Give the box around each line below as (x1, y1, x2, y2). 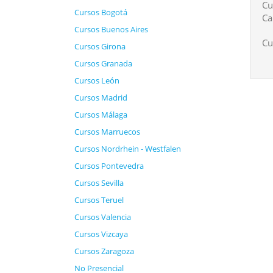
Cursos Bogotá (74, 7, 127, 18)
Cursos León (74, 75, 119, 86)
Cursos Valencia (74, 211, 131, 222)
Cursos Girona (74, 41, 126, 52)
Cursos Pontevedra (74, 160, 144, 171)
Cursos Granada (74, 58, 132, 69)
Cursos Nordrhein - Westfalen (74, 143, 181, 154)
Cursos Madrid (74, 92, 127, 103)
